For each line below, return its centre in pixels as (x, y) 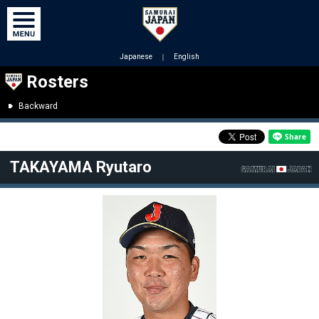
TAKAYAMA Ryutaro (81, 167)
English (187, 57)
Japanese (136, 57)
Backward (38, 106)
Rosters (57, 82)
